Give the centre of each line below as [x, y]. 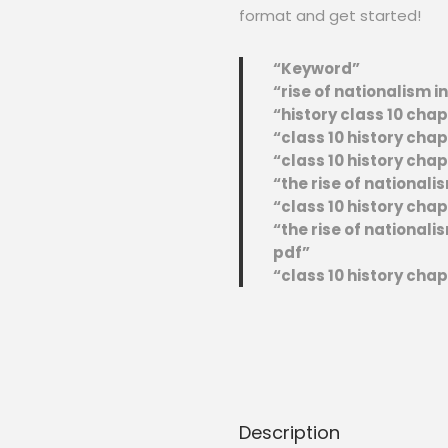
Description [289, 432]
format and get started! [330, 15]
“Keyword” [316, 68]
